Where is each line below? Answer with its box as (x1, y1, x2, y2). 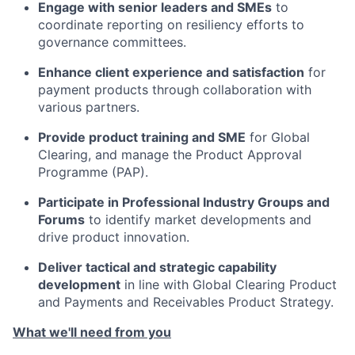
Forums (38, 212, 85, 227)
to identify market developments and (89, 212, 311, 227)
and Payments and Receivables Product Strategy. (38, 294, 334, 310)
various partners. (38, 99, 139, 115)
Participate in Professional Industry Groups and (38, 194, 330, 210)
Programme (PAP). (38, 164, 148, 180)
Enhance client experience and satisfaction (38, 64, 304, 80)
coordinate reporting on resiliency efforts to (38, 17, 304, 32)
